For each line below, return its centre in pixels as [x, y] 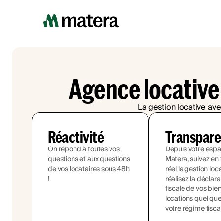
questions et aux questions [89, 159]
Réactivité [76, 136]
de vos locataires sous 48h [89, 169]
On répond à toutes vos [84, 149]
